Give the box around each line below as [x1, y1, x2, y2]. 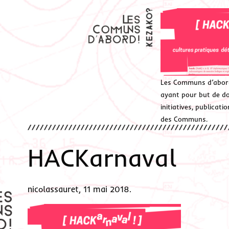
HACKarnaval [27, 142, 177, 173]
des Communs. [161, 115, 208, 123]
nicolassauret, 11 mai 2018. [27, 184, 131, 194]
